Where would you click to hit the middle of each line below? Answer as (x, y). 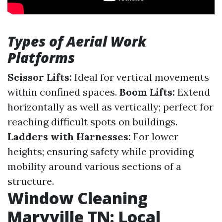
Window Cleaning (78, 198)
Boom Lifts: (147, 92)
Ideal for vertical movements (140, 77)
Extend (193, 92)
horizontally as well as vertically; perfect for (111, 107)
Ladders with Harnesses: (69, 137)
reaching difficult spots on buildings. (92, 122)
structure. (31, 181)
